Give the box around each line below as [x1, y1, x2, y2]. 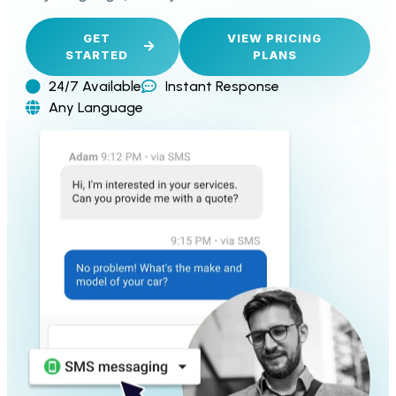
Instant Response [164, 77, 279, 95]
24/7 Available [49, 77, 142, 95]
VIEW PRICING [227, 30, 323, 45]
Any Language [49, 98, 144, 116]
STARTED [65, 47, 129, 62]
